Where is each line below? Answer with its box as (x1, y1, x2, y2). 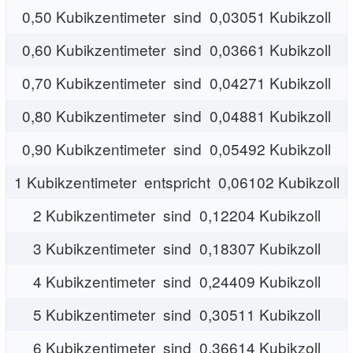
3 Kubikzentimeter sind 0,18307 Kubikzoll (32, 236, 321, 258)
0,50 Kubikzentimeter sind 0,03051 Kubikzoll (22, 5, 331, 27)
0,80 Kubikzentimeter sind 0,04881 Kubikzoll (22, 104, 331, 126)
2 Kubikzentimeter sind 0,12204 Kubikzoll (32, 203, 321, 225)
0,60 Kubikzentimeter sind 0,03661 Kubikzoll (22, 38, 331, 60)
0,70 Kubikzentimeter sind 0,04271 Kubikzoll (22, 71, 331, 93)
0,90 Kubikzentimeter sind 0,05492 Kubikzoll (22, 137, 331, 159)
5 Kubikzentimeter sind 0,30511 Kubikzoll (32, 303, 321, 325)
